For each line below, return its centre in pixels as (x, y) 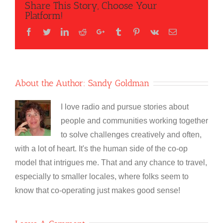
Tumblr (133, 31)
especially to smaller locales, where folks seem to (102, 176)
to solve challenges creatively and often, (131, 134)
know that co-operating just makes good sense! (98, 190)
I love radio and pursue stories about (125, 107)
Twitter (61, 31)
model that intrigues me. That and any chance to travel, (111, 162)
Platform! (44, 15)
